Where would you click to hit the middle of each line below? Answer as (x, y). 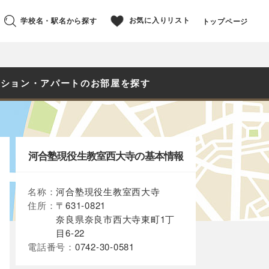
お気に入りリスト (159, 20)
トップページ (225, 21)
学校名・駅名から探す (59, 20)
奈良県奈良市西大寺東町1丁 (115, 219)
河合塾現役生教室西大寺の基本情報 (106, 156)
